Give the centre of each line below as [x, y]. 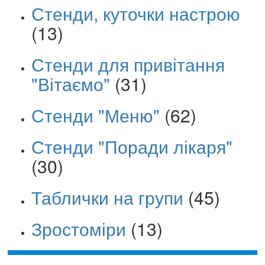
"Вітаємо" [71, 83]
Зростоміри [79, 228]
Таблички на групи [107, 197]
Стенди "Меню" [96, 115]
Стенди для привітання [128, 64]
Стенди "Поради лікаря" [132, 146]
